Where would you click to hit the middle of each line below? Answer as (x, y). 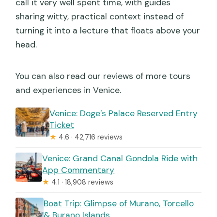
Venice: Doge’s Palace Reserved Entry (123, 113)
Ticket (62, 125)
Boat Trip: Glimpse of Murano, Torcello (118, 203)
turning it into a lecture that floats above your (108, 30)
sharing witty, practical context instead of (100, 16)
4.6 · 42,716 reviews (89, 137)
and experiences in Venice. (69, 90)
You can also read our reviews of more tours (103, 76)
